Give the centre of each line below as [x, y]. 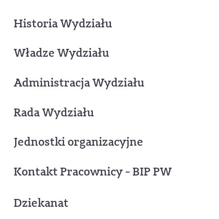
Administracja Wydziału [79, 82]
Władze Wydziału [61, 53]
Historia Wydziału [63, 23]
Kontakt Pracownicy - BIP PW [93, 171]
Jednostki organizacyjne [78, 142]
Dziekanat [41, 203]
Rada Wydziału [54, 112]
